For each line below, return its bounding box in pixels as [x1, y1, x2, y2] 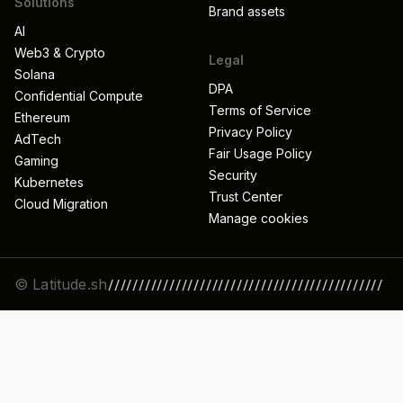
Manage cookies [209, 210, 309, 226]
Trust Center [209, 188, 282, 204]
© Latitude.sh [14, 274, 108, 293]
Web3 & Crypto [14, 44, 105, 60]
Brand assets [209, 3, 285, 19]
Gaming [14, 152, 58, 168]
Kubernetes [14, 174, 84, 190]
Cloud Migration [14, 195, 108, 211]
